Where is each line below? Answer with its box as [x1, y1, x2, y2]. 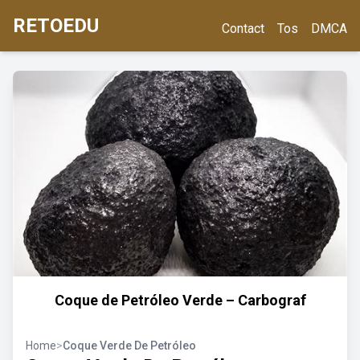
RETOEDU [13, 14, 99, 37]
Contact [222, 21, 264, 36]
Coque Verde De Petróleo [63, 339, 196, 352]
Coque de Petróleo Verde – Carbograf [54, 292, 306, 309]
